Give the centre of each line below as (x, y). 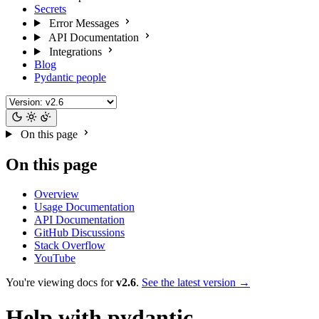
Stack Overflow (70, 246)
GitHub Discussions (79, 233)
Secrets (50, 9)
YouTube (55, 258)
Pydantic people (70, 77)
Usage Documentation (84, 207)
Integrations (75, 51)
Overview (57, 194)
